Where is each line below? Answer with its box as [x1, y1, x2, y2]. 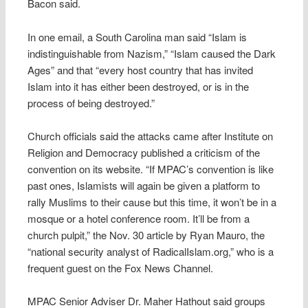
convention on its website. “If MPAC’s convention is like [27, 161, 274, 176]
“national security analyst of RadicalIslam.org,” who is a [27, 243, 274, 258]
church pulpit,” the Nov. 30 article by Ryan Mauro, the [27, 227, 265, 242]
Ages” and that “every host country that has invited [27, 62, 254, 77]
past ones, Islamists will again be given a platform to [27, 177, 261, 192]
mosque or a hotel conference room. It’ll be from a [27, 210, 250, 225]
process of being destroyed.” [27, 95, 155, 110]
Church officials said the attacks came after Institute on [27, 128, 274, 143]
